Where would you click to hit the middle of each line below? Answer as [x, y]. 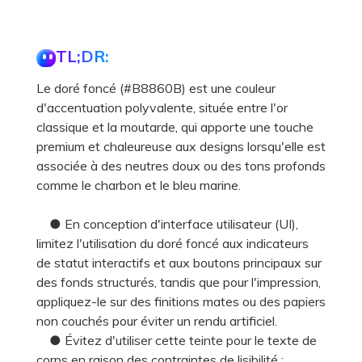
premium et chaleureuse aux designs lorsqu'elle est [181, 147]
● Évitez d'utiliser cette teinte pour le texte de [177, 341]
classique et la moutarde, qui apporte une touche [175, 127]
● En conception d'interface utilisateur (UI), [167, 224]
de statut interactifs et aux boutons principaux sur [179, 263]
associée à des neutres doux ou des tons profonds [181, 166]
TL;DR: [82, 57]
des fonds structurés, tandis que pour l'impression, [179, 282]
